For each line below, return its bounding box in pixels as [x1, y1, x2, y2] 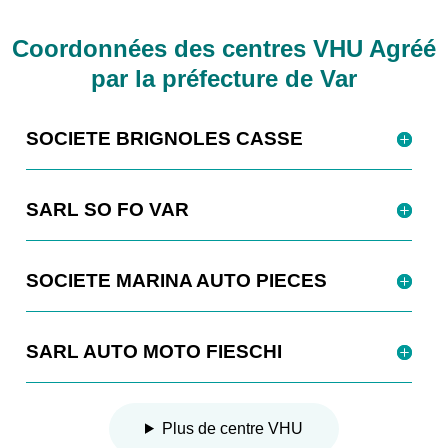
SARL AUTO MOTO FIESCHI [26, 340, 283, 362]
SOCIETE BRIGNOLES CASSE [26, 127, 304, 149]
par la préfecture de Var [91, 64, 357, 92]
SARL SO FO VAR [26, 198, 190, 220]
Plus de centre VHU [161, 419, 303, 437]
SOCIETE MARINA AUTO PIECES [26, 269, 328, 291]
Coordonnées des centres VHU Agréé [12, 34, 436, 62]
